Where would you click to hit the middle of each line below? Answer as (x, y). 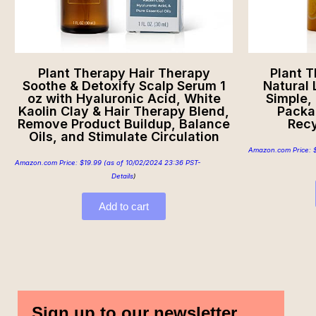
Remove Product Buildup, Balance (124, 124)
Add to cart (124, 207)
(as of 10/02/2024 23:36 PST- (151, 163)
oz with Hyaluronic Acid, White (124, 99)
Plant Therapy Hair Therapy (124, 73)
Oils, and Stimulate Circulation (124, 137)
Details (122, 176)
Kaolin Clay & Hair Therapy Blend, (124, 111)
